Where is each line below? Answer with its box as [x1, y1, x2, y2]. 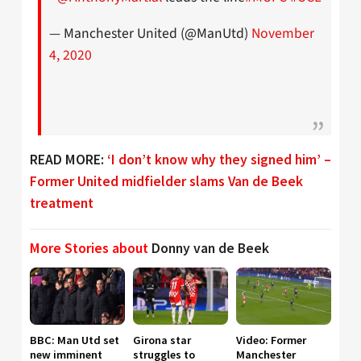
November [251, 23, 314, 44]
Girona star [133, 332, 191, 347]
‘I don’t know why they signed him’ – [107, 151, 331, 169]
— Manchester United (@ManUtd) [49, 23, 251, 44]
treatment [30, 194, 93, 213]
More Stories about [30, 239, 151, 257]
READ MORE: [30, 151, 107, 169]
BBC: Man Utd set [30, 332, 119, 347]
